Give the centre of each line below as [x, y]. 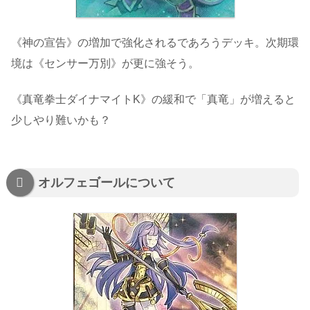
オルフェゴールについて [107, 183]
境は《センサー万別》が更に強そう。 [105, 63]
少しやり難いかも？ [61, 120]
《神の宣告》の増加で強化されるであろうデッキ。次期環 [155, 42]
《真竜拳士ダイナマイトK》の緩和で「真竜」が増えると [153, 100]
